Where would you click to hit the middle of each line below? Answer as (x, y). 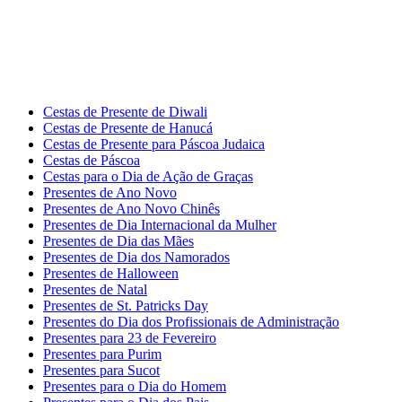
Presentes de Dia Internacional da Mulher (160, 224)
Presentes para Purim (102, 354)
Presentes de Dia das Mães (118, 240)
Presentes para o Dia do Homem (135, 386)
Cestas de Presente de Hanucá (128, 127)
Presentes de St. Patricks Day (126, 305)
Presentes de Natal (95, 289)
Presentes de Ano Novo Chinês (131, 208)
